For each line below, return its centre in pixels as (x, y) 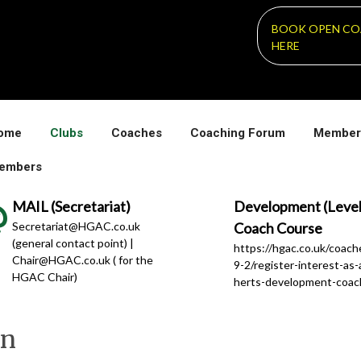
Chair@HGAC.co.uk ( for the (82, 260)
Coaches (137, 133)
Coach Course (278, 228)
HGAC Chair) (44, 277)
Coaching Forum (238, 133)
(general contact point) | (73, 243)
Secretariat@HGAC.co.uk (76, 226)
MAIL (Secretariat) (71, 207)
